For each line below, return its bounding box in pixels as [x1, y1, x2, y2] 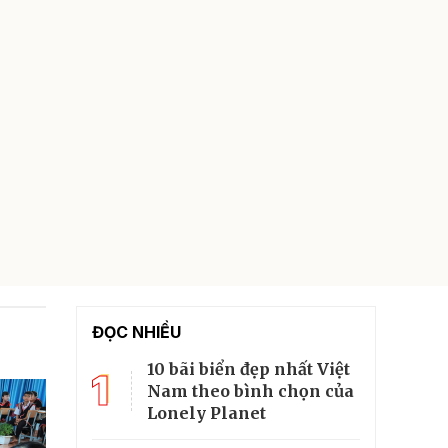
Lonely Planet [147, 403, 266, 424]
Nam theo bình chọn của [147, 381, 354, 402]
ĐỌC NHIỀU [92, 322, 181, 343]
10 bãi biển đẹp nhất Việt [147, 359, 350, 380]
